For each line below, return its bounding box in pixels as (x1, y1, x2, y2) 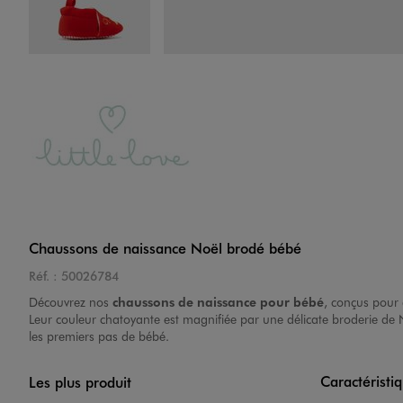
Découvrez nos (29, 293, 112, 310)
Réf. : (29, 267, 58, 284)
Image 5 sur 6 (88, 217, 178, 237)
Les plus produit (29, 372, 131, 391)
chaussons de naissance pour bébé (112, 293, 324, 309)
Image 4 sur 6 (88, 58, 178, 77)
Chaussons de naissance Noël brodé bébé (29, 238, 301, 257)
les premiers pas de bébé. (29, 327, 173, 345)
